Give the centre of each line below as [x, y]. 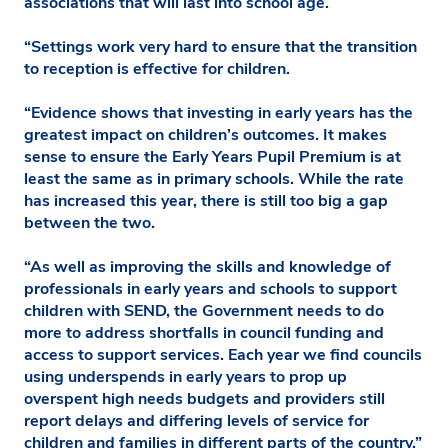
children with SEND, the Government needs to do [204, 310]
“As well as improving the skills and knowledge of [207, 266]
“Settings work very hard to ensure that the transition [220, 46]
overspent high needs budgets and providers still [204, 398]
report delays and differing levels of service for [196, 420]
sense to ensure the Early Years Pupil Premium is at [212, 156]
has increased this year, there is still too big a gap [206, 200]
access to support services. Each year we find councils [223, 354]
